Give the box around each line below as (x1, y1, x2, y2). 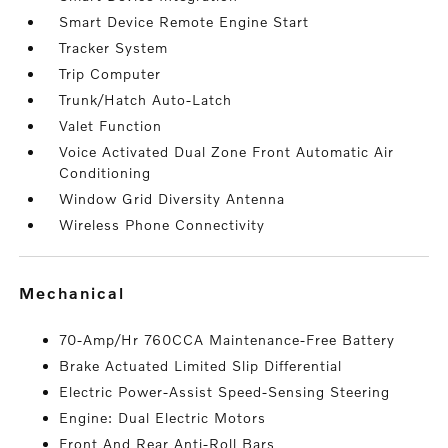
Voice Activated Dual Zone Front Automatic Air (59, 143, 395, 161)
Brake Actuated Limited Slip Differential (59, 357, 343, 375)
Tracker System (59, 39, 169, 57)
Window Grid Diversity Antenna (59, 190, 286, 208)
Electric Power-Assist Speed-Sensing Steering (59, 383, 391, 401)
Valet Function (59, 117, 163, 135)
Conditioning (59, 164, 152, 182)
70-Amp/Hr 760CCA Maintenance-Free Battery (59, 331, 396, 349)
